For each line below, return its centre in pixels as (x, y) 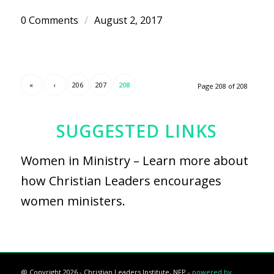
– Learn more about (189, 161)
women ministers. (73, 201)
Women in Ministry (75, 161)
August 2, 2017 (128, 20)
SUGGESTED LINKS (137, 131)
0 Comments (49, 20)
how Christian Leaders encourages (121, 181)
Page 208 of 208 (223, 86)
